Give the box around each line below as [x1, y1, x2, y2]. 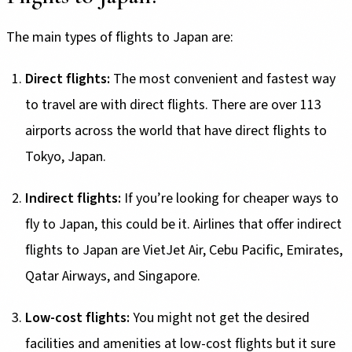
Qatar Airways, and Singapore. [25, 266, 200, 286]
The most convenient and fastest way [110, 68, 335, 89]
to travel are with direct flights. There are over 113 [25, 94, 321, 115]
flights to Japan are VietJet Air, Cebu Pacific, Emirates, [25, 240, 343, 260]
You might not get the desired [130, 307, 310, 328]
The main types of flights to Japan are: [6, 27, 233, 47]
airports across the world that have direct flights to [25, 120, 327, 141]
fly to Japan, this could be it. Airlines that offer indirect [25, 214, 342, 234]
